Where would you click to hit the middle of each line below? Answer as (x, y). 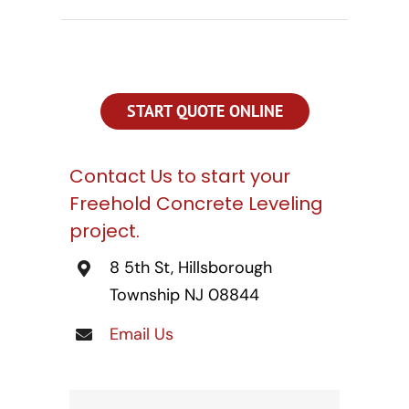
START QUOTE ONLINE (204, 111)
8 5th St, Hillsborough (191, 268)
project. (105, 231)
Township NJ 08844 (184, 295)
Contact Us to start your (180, 177)
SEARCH (44, 47)
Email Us (141, 335)
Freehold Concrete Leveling (197, 204)
